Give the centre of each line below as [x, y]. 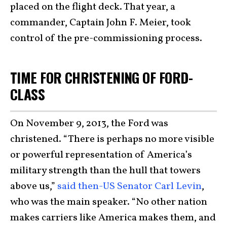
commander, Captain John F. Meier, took [101, 23]
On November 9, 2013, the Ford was [89, 123]
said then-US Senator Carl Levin [129, 186]
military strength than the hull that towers [105, 171]
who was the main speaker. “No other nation [109, 202]
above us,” [34, 186]
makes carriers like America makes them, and [113, 218]
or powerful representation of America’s [101, 155]
